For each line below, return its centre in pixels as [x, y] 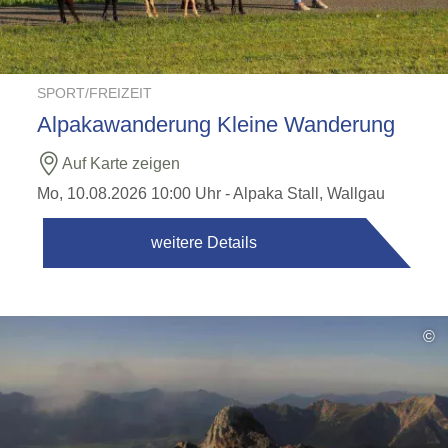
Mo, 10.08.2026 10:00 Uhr [129, 193]
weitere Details [204, 242]
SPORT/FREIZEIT [95, 93]
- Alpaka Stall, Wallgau [303, 193]
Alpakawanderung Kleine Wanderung [216, 124]
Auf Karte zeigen [121, 163]
